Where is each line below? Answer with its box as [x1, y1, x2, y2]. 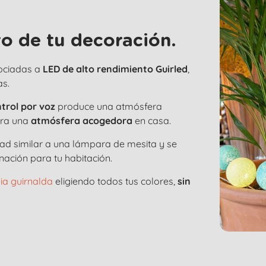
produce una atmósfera [55, 100, 162, 112]
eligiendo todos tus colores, [53, 175, 178, 187]
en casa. [132, 115, 171, 126]
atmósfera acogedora [31, 115, 132, 126]
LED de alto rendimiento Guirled [43, 63, 188, 75]
